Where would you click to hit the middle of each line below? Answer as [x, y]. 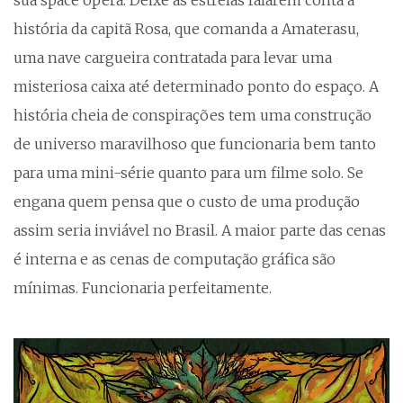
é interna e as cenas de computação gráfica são [175, 259]
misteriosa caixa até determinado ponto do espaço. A [196, 86]
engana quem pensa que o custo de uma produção [187, 201]
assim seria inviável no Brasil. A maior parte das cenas [200, 230]
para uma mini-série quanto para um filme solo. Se [188, 172]
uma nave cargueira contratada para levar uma [173, 57]
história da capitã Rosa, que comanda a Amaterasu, [186, 28]
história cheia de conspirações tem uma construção [193, 115]
